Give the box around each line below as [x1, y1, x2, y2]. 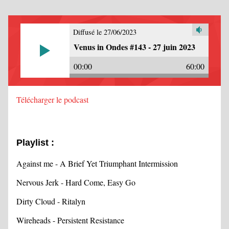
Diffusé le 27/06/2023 [73, 27, 137, 37]
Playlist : [16, 138, 54, 148]
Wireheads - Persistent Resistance [16, 215, 124, 225]
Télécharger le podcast [16, 94, 88, 105]
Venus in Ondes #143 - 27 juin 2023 [74, 41, 195, 53]
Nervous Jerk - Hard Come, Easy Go [16, 177, 135, 188]
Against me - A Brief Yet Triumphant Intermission [16, 158, 178, 169]
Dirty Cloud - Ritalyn [16, 196, 85, 207]
